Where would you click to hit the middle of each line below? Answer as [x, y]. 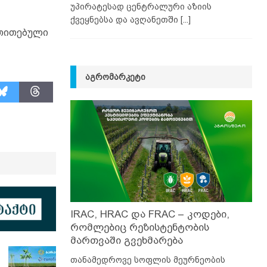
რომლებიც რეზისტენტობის [139, 228]
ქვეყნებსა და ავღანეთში [125, 19]
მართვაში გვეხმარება [126, 241]
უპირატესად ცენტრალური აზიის [141, 6]
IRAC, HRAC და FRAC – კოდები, [150, 215]
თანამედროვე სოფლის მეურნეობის [148, 260]
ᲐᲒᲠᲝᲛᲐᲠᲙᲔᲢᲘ [115, 77]
